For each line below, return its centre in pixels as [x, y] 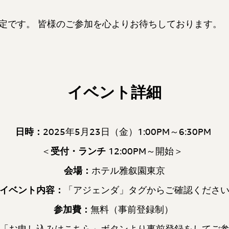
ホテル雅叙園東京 [128, 170]
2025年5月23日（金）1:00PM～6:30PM [128, 132]
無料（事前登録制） [133, 209]
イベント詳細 [114, 92]
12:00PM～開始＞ [148, 151]
